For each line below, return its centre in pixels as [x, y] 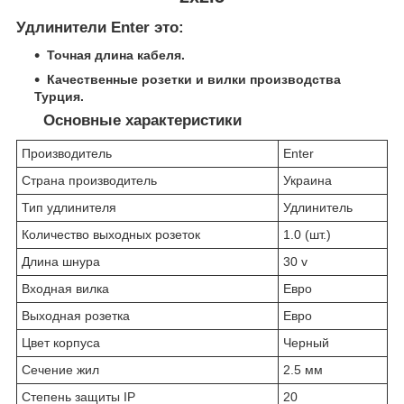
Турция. [59, 97]
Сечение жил [60, 369]
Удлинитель [318, 207]
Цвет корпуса [63, 342]
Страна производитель [89, 180]
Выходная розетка [76, 315]
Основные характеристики [129, 121]
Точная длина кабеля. [116, 55]
